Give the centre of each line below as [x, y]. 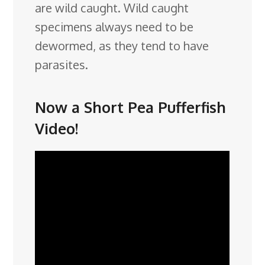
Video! [57, 128]
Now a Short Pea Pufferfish [131, 107]
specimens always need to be [114, 27]
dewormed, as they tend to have [122, 46]
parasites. [62, 65]
